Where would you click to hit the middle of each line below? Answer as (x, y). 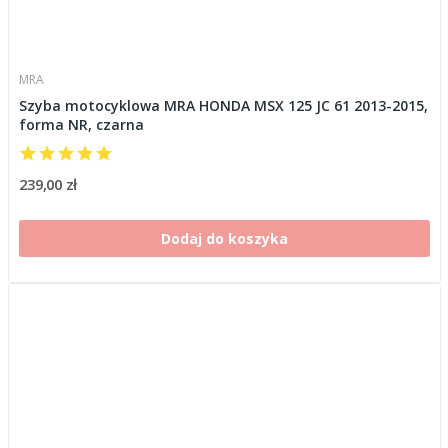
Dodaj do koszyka (224, 238)
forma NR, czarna (81, 124)
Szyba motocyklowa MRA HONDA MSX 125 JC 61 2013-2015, (223, 105)
